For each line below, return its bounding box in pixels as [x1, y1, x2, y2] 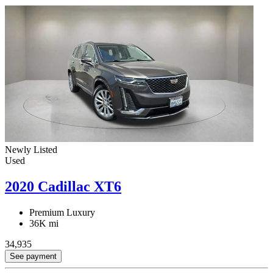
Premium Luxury [29, 207, 95, 218]
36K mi [29, 218, 58, 229]
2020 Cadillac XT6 [5, 178, 121, 194]
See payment [10, 251, 57, 261]
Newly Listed [5, 144, 57, 155]
